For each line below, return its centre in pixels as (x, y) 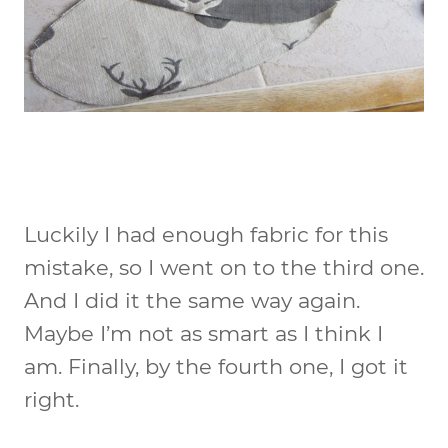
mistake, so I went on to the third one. (224, 267)
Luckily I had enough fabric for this (206, 234)
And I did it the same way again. (192, 300)
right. (51, 399)
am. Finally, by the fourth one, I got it (216, 366)
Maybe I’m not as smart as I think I (203, 333)
